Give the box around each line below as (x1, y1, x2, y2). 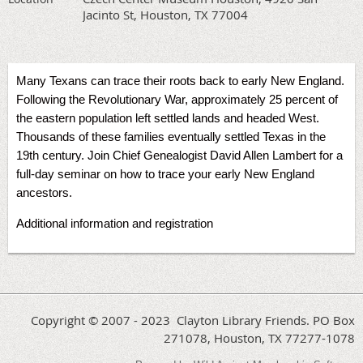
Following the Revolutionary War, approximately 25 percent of (16, 92, 338, 106)
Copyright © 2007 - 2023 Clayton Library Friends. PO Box (31, 311, 355, 328)
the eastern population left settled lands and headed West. (16, 110, 319, 125)
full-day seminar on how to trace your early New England (16, 166, 314, 181)
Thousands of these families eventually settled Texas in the (16, 129, 326, 143)
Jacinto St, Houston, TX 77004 (83, 6, 248, 23)
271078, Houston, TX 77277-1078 (164, 329, 355, 346)
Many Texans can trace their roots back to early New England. (16, 73, 344, 88)
